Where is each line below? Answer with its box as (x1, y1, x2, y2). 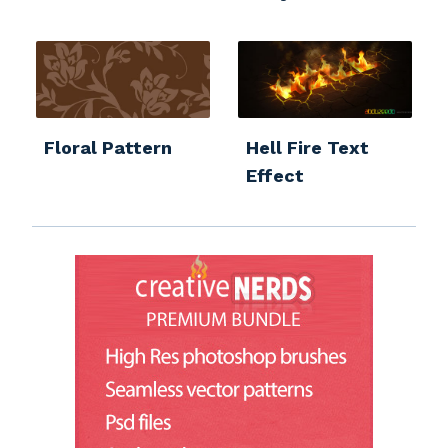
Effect (246, 164, 304, 186)
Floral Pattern (44, 136, 172, 158)
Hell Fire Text (246, 136, 369, 158)
